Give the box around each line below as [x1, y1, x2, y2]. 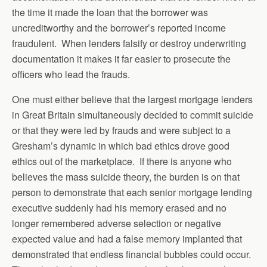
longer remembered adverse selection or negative [12, 216, 221, 230]
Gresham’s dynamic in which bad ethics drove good [12, 139, 229, 153]
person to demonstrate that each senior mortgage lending [12, 185, 252, 199]
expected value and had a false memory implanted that [12, 232, 242, 246]
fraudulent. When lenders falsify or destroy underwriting [12, 36, 246, 50]
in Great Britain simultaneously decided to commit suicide [12, 108, 253, 122]
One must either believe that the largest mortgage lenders [12, 92, 253, 106]
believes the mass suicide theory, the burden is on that [12, 170, 240, 184]
